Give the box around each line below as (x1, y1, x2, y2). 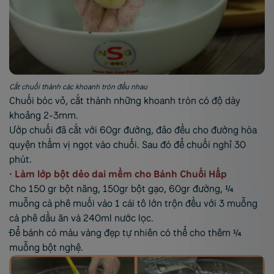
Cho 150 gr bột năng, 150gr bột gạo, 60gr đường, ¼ (9, 182, 234, 195)
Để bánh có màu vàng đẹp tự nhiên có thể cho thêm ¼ (9, 226, 242, 239)
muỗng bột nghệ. (9, 240, 83, 254)
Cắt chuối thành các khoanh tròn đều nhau (9, 81, 147, 92)
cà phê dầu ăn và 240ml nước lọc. (9, 211, 154, 224)
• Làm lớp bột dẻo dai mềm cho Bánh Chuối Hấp (9, 167, 227, 180)
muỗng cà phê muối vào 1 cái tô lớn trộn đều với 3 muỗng (9, 196, 257, 210)
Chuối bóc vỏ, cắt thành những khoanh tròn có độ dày (9, 94, 240, 107)
